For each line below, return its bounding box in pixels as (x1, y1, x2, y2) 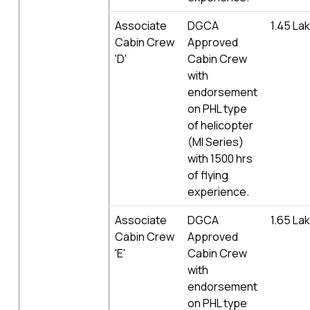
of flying (188, 167, 228, 183)
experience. (188, 183, 249, 199)
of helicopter (188, 117, 253, 133)
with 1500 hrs (188, 150, 253, 166)
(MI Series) (188, 134, 244, 149)
